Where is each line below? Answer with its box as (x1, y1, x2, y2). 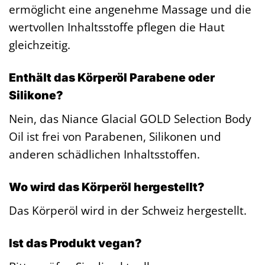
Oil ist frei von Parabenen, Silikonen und (9, 128, 221, 144)
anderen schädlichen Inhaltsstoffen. (9, 146, 200, 162)
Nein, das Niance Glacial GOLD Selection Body (9, 110, 251, 127)
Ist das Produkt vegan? (9, 235, 142, 250)
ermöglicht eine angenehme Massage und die (9, 1, 251, 18)
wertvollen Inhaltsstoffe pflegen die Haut (9, 19, 225, 35)
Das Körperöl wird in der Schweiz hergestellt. (9, 202, 247, 218)
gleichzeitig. (9, 37, 70, 53)
